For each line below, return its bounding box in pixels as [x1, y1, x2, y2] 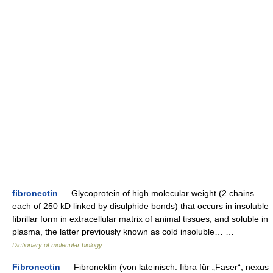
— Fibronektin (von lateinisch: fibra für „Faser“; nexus [60, 262, 269, 272]
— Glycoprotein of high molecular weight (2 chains [58, 188, 254, 198]
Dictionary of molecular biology [12, 241, 102, 249]
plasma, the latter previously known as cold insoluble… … [12, 227, 239, 236]
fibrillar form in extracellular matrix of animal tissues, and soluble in [12, 214, 268, 224]
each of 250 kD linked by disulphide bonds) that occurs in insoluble [12, 201, 269, 211]
